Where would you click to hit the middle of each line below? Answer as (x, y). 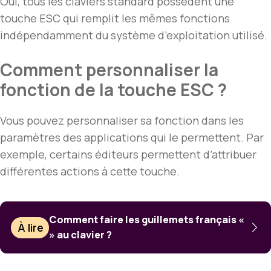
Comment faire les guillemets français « (147, 220)
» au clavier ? (81, 235)
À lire (31, 228)
